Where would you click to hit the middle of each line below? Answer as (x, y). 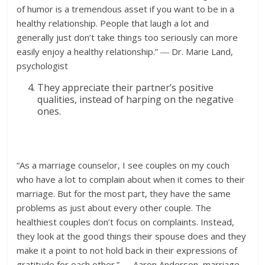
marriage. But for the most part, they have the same (124, 193)
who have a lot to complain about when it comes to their (131, 179)
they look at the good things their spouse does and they (132, 236)
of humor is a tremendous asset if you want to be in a (126, 9)
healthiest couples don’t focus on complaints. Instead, (126, 222)
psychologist (43, 65)
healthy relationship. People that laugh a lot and (113, 23)
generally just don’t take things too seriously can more (127, 37)
